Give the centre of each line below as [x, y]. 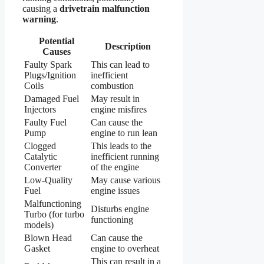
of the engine [115, 167]
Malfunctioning [53, 204]
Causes [56, 52]
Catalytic [41, 157]
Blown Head [48, 238]
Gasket [37, 249]
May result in [115, 99]
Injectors [40, 110]
